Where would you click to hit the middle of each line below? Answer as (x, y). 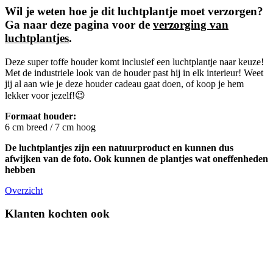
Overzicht (24, 190)
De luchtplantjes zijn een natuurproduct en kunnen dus (119, 147)
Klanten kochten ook (57, 214)
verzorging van (191, 24)
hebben (20, 169)
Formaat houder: (41, 116)
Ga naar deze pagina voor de (79, 24)
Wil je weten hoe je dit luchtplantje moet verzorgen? (134, 11)
